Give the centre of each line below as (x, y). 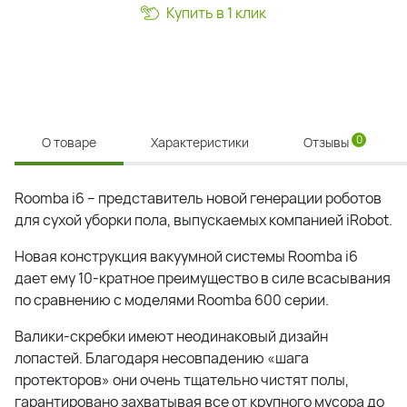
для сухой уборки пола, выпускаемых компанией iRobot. (203, 220)
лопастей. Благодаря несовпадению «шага (162, 358)
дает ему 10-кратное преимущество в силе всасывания (203, 278)
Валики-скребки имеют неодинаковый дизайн (171, 336)
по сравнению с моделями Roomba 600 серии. (172, 300)
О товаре (69, 142)
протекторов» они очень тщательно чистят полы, (182, 380)
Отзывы (328, 142)
